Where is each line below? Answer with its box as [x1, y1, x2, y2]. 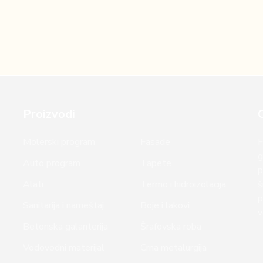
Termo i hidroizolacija [140, 178, 226, 191]
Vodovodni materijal [23, 241, 104, 254]
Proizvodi [23, 106, 75, 122]
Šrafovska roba [140, 220, 201, 233]
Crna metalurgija [140, 241, 207, 254]
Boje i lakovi [140, 199, 190, 212]
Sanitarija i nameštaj [23, 199, 104, 212]
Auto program [23, 157, 80, 170]
